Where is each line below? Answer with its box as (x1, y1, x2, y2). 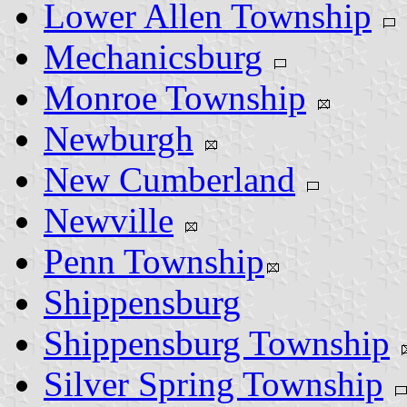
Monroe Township (44, 77, 306, 117)
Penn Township (44, 241, 264, 281)
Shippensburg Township (44, 323, 390, 362)
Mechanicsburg (44, 36, 263, 76)
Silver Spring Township (44, 363, 383, 403)
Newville (44, 200, 174, 240)
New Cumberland (44, 159, 295, 199)
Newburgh (44, 118, 194, 158)
